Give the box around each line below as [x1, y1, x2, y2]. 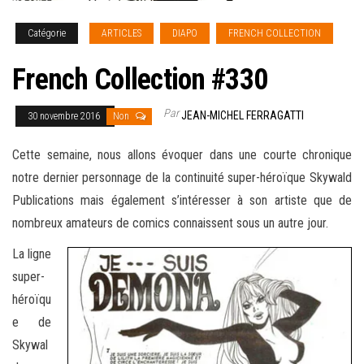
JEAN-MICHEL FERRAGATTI [181, 109, 304, 123]
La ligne [12, 246, 51, 262]
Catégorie [28, 28, 66, 40]
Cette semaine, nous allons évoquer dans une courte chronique [12, 147, 352, 163]
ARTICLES [102, 28, 141, 40]
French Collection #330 [12, 63, 268, 97]
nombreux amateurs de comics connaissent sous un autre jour [12, 215, 326, 232]
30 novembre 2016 [28, 110, 102, 123]
